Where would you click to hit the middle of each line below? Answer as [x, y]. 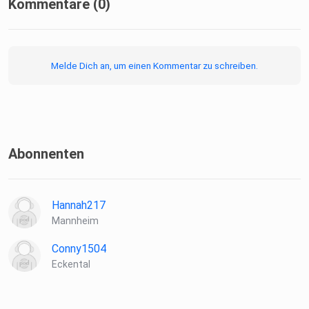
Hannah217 [79, 206]
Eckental [71, 265]
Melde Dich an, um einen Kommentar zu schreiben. [154, 66]
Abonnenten [46, 154]
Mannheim [75, 221]
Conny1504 [79, 249]
